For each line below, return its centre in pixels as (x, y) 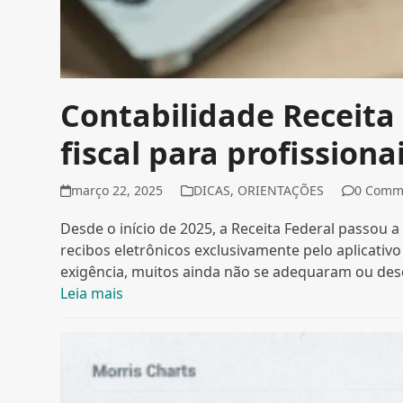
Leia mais (92, 294)
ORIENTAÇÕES (281, 191)
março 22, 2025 (117, 191)
